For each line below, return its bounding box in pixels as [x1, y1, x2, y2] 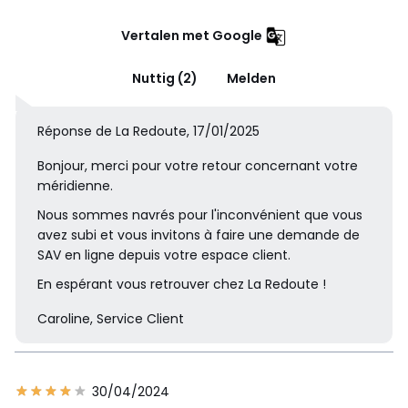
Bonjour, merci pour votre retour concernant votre [37, 156, 358, 175]
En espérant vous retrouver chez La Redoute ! [37, 274, 326, 293]
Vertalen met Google [121, 25, 262, 45]
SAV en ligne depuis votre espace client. [37, 245, 291, 264]
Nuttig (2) [132, 68, 198, 87]
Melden [227, 68, 276, 87]
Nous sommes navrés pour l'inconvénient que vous [37, 205, 362, 224]
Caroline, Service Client [37, 309, 184, 328]
